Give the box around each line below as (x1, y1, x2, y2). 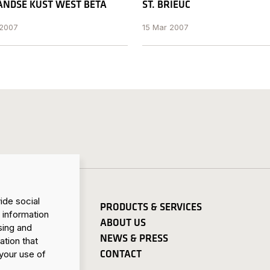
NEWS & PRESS (99, 231, 168, 245)
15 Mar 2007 (142, 22, 189, 33)
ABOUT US (99, 216, 146, 230)
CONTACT (99, 247, 142, 261)
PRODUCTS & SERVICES (99, 200, 202, 214)
